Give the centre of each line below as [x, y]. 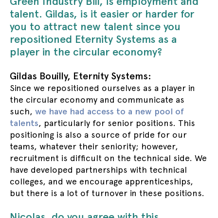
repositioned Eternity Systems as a [93, 39]
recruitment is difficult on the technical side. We [108, 158]
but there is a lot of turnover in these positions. [107, 193]
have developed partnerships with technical [98, 170]
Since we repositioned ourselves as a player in [102, 88]
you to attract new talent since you [95, 26]
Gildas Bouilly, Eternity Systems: [81, 76]
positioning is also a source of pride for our [98, 135]
